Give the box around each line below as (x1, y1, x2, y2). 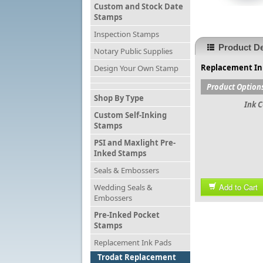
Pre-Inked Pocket (94, 210, 160, 220)
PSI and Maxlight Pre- (94, 137, 176, 148)
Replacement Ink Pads (94, 237, 171, 248)
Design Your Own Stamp (94, 63, 178, 73)
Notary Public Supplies (94, 46, 173, 56)
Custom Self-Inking (94, 110, 167, 120)
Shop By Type (94, 93, 144, 103)
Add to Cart (219, 181, 258, 193)
